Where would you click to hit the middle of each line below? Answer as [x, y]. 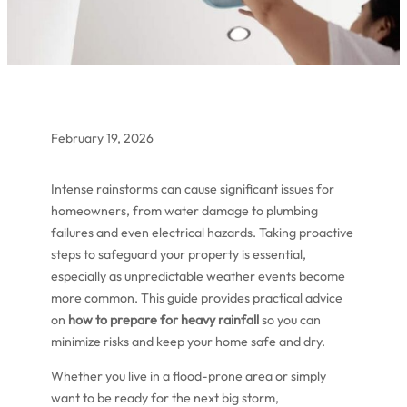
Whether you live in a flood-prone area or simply [189, 377]
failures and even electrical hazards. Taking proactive [202, 233]
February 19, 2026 [102, 138]
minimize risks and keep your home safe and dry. [188, 342]
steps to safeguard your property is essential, [179, 255]
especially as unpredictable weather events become [198, 277]
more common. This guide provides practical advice [197, 298]
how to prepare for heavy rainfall [164, 320]
